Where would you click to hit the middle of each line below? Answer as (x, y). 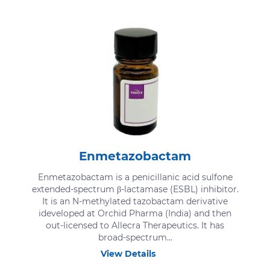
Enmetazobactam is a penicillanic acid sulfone (135, 177)
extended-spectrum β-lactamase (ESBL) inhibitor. (135, 189)
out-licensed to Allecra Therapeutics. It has (135, 225)
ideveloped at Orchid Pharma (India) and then (135, 213)
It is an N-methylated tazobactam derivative (135, 201)
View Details (128, 253)
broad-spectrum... (135, 237)
